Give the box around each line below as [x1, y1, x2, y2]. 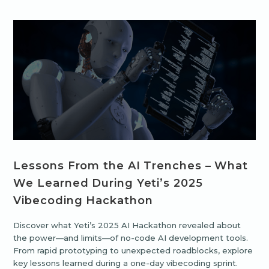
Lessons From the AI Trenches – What [13, 159, 248, 173]
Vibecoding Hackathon [13, 194, 153, 208]
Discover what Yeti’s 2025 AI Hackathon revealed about [13, 220, 241, 231]
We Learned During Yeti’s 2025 [13, 177, 203, 190]
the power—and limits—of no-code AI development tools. [13, 233, 249, 243]
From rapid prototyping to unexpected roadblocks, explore [13, 246, 253, 256]
